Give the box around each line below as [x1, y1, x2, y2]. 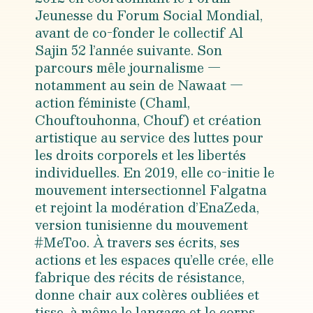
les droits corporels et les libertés [35, 144, 246, 166]
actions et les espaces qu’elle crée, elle [35, 249, 274, 270]
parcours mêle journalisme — [35, 57, 221, 78]
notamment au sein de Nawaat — [35, 74, 243, 96]
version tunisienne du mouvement [35, 214, 248, 235]
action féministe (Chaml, [35, 92, 190, 113]
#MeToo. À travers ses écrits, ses [35, 231, 240, 253]
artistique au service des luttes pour [35, 126, 263, 148]
